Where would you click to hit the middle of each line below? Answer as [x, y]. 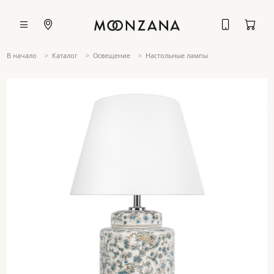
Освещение [112, 55]
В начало [21, 55]
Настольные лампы [177, 55]
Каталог [65, 55]
